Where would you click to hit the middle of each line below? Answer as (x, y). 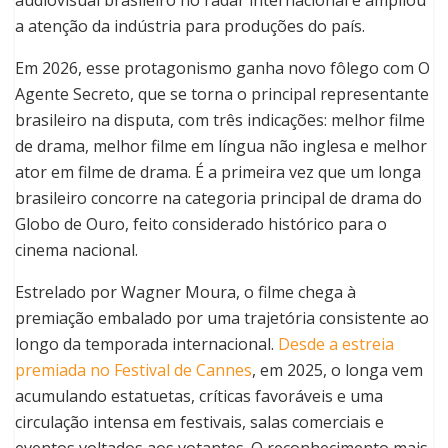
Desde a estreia (336, 344)
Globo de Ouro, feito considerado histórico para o (201, 224)
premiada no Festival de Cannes (133, 370)
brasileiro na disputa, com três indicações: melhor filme (220, 120)
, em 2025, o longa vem (337, 370)
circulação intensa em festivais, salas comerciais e (199, 422)
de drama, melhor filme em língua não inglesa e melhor (221, 146)
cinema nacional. (76, 250)
